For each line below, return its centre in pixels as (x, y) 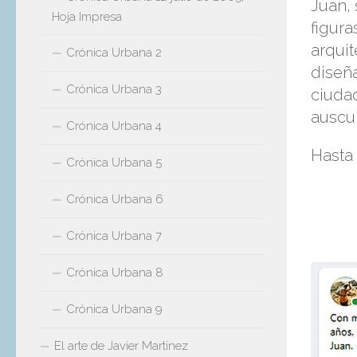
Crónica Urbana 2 (114, 52)
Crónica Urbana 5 (114, 162)
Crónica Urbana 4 (114, 126)
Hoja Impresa (87, 16)
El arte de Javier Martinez (121, 345)
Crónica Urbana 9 (114, 309)
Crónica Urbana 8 (115, 272)
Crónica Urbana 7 (114, 235)
